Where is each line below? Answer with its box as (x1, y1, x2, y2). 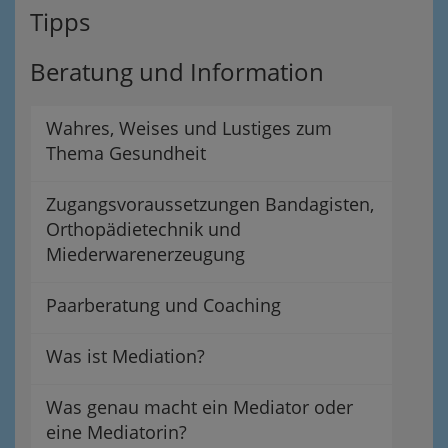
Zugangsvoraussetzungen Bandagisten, (46, 192, 374, 216)
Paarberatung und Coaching (46, 293, 281, 317)
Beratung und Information (30, 55, 324, 88)
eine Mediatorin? (46, 420, 187, 444)
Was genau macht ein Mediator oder (46, 395, 353, 419)
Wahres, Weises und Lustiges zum (46, 116, 332, 140)
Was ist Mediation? (46, 344, 205, 368)
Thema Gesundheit (46, 141, 206, 165)
